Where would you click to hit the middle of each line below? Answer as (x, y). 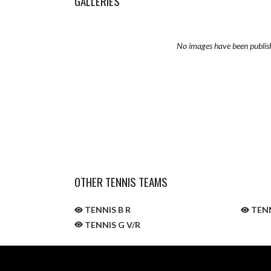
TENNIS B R (107, 210)
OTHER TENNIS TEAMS (121, 182)
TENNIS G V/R (112, 224)
